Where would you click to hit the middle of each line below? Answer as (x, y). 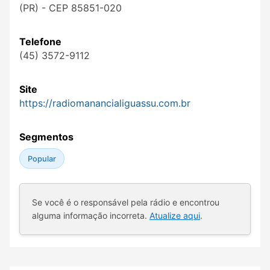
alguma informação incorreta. (91, 216)
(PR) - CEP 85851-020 (71, 8)
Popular (42, 159)
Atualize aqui (175, 216)
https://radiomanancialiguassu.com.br (105, 103)
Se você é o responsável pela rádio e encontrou (126, 202)
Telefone (40, 42)
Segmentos (46, 137)
